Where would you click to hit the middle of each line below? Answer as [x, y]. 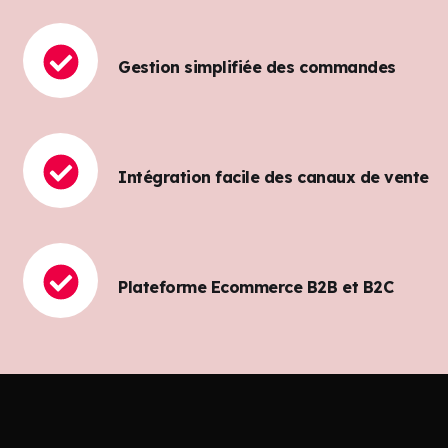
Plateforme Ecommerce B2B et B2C [256, 286]
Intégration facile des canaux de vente [273, 176]
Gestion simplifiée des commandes [257, 66]
